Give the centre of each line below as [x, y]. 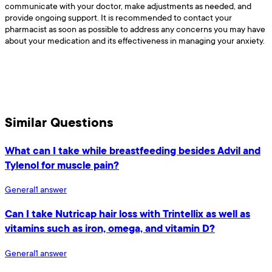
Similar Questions [59, 122]
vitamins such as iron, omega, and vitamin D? [110, 229]
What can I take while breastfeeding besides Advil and [133, 150]
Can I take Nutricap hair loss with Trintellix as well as [127, 214]
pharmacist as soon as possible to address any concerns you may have [135, 29]
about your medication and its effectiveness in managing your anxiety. [135, 40]
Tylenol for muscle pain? [62, 165]
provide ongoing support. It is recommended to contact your [118, 17]
